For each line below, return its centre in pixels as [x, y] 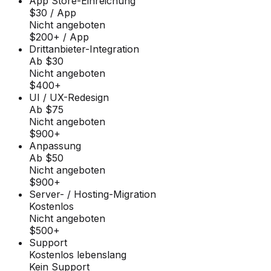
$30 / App [53, 12]
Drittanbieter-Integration [84, 49]
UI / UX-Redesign [69, 97]
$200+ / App [59, 37]
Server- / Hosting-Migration [93, 194]
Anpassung [55, 145]
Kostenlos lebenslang [78, 254]
